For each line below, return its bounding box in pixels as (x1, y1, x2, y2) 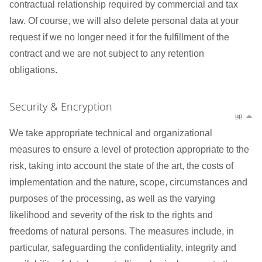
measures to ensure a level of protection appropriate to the (9, 144, 249, 154)
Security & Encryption (9, 99, 112, 113)
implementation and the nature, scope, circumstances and (9, 177, 247, 187)
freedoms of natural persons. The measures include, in (9, 226, 234, 236)
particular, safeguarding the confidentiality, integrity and (9, 243, 236, 253)
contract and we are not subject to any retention (9, 49, 204, 58)
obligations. (9, 65, 57, 75)
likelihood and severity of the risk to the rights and (9, 210, 213, 220)
